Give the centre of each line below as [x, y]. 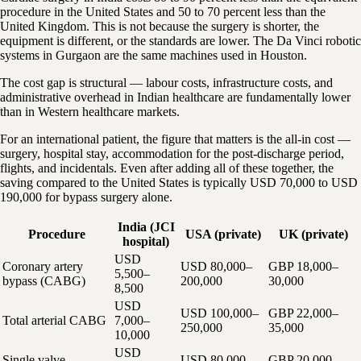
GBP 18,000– [303, 266]
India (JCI [146, 226]
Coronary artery [43, 266]
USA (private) [223, 234]
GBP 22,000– [303, 313]
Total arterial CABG [54, 320]
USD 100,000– [220, 313]
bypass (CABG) [44, 280]
